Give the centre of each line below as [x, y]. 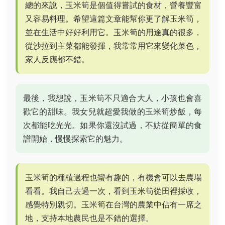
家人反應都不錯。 [57, 59]
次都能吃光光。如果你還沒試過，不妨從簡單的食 [113, 125]
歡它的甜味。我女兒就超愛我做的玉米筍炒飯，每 [113, 111]
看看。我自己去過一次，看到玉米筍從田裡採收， [114, 191]
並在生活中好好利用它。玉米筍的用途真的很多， [114, 32]
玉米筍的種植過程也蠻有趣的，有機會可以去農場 [114, 177]
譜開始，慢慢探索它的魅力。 [75, 139]
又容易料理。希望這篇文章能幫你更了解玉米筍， [114, 19]
